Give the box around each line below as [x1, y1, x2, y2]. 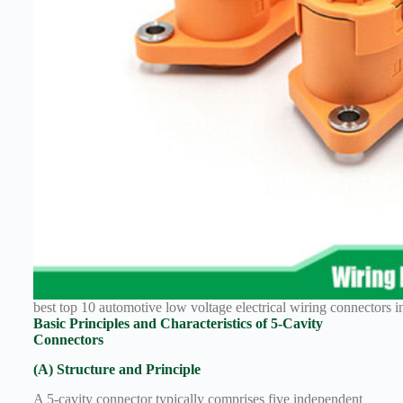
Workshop [58, 58, 117, 73]
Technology [58, 7, 126, 22]
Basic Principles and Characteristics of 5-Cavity [32, 316, 323, 332]
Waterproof [58, 32, 122, 48]
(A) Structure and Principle [32, 361, 201, 377]
